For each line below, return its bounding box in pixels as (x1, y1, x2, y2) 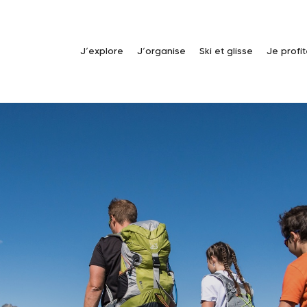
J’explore (80, 45, 123, 57)
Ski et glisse (199, 45, 253, 57)
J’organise (137, 45, 186, 57)
